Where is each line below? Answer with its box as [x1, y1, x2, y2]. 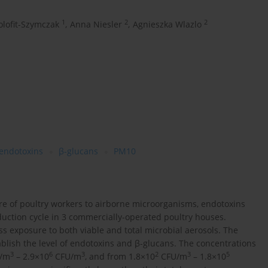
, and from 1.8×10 [85, 251, 155, 263]
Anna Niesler [70, 19, 122, 31]
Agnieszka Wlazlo [133, 19, 202, 31]
